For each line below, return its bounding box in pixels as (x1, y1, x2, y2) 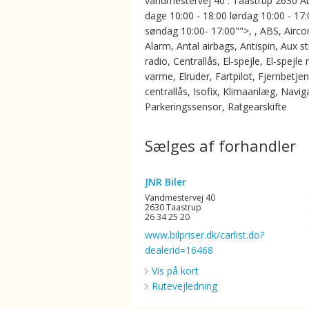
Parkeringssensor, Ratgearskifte (145, 100, 287, 113)
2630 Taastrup (145, 201, 201, 213)
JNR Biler (145, 175, 186, 188)
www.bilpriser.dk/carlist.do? (145, 228, 264, 241)
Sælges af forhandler (145, 135, 296, 156)
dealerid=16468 (145, 243, 213, 257)
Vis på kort (152, 264, 199, 277)
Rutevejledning (152, 279, 217, 292)
